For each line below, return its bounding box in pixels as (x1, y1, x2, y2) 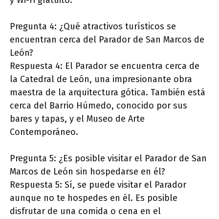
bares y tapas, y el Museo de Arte (10, 113, 145, 125)
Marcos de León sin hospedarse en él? (10, 166, 165, 177)
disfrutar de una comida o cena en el (10, 206, 161, 217)
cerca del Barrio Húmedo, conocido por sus (10, 100, 187, 111)
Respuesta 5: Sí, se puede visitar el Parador (10, 179, 186, 191)
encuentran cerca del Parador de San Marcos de (10, 34, 204, 45)
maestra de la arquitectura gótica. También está (10, 87, 205, 98)
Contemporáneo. (10, 127, 78, 138)
